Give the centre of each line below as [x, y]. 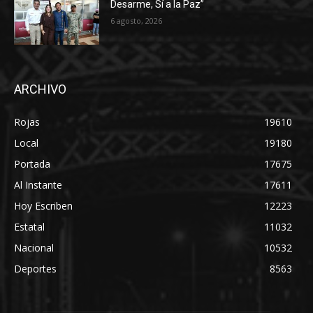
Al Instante [38, 184]
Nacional [34, 247]
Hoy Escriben [43, 205]
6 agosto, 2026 [137, 21]
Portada [32, 163]
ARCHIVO [40, 89]
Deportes [35, 268]
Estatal [29, 226]
